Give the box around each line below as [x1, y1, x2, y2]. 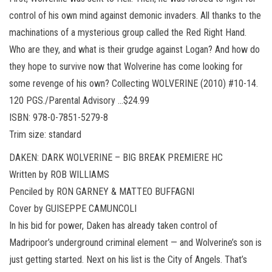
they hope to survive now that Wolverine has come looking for [9, 60, 243, 72]
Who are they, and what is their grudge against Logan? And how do [9, 43, 260, 55]
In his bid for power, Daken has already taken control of [9, 219, 217, 231]
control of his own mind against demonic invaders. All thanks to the [9, 9, 261, 21]
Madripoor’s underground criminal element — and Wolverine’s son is [9, 236, 262, 248]
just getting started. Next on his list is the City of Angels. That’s [9, 253, 247, 265]
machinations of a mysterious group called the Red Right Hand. [9, 26, 246, 38]
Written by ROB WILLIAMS [9, 168, 109, 180]
